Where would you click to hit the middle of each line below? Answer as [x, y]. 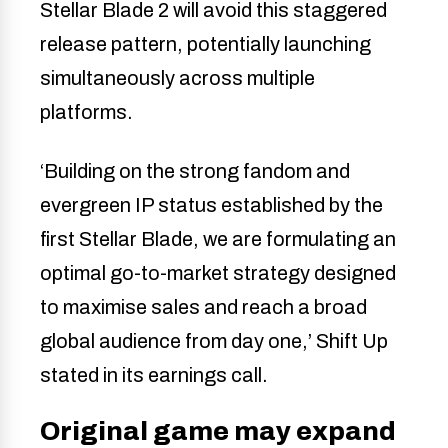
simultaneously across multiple [177, 78]
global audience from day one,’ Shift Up [214, 341]
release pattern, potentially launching [205, 44]
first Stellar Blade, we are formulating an [218, 239]
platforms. [86, 112]
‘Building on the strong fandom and [195, 171]
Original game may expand [218, 431]
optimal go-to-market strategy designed [218, 273]
